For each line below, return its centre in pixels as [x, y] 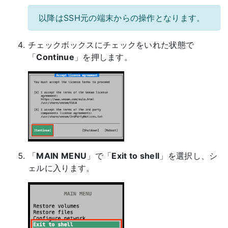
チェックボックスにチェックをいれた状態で [111, 45]
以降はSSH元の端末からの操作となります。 [122, 18]
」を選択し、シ [189, 155]
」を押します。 [103, 57]
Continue [55, 57]
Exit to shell [136, 155]
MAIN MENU [62, 155]
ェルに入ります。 [61, 168]
